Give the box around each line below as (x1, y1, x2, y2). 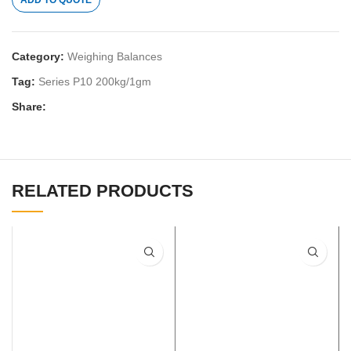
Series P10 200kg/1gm (38, 75, 151, 89)
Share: (12, 100, 46, 114)
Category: (12, 50, 64, 63)
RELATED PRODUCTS (12, 181, 194, 201)
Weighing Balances (67, 50, 162, 63)
